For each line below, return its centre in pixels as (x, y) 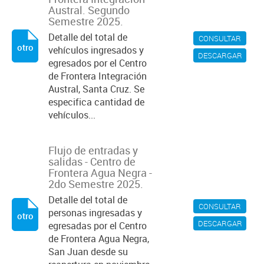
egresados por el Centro (98, 63)
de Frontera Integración (98, 76)
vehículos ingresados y (96, 50)
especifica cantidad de (96, 102)
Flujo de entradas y (93, 150)
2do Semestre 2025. (96, 184)
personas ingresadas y (95, 213)
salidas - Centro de (92, 161)
